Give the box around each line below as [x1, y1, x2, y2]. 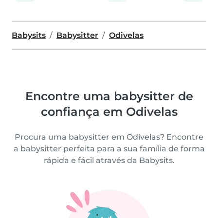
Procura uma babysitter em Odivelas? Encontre [15, 132, 203, 142]
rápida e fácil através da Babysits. [43, 155, 175, 165]
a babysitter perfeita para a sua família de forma [13, 144, 205, 153]
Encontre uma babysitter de [25, 89, 193, 103]
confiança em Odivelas [40, 104, 178, 119]
